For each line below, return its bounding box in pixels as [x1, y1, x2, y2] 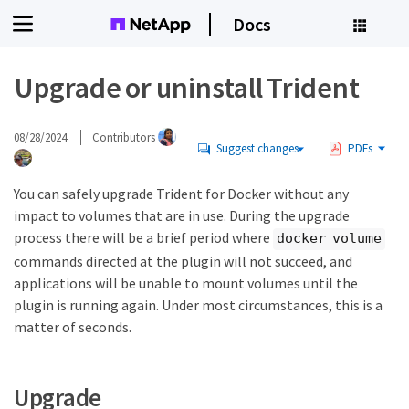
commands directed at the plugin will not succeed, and [14, 251, 352, 270]
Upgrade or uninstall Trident [14, 69, 361, 106]
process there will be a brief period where [14, 228, 273, 246]
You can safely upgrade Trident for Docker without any [14, 184, 349, 203]
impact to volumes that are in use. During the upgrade [14, 206, 350, 225]
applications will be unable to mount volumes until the [14, 273, 358, 292]
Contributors [92, 129, 158, 145]
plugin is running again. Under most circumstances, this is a [14, 295, 383, 314]
